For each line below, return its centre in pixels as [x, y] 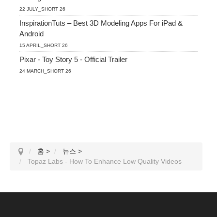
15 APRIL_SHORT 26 [44, 45]
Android [31, 34]
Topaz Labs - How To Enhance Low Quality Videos [105, 161]
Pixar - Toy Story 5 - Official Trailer [73, 59]
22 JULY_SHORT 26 [42, 9]
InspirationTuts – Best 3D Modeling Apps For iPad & [101, 23]
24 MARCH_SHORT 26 [45, 71]
